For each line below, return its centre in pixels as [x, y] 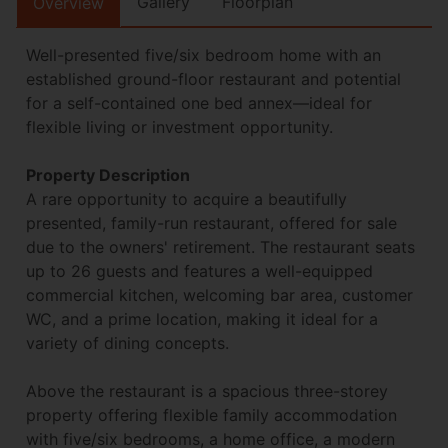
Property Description [108, 175]
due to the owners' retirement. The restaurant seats [220, 247]
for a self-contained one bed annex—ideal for [199, 103]
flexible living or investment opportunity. [179, 127]
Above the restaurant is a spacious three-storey [207, 391]
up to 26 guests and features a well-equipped [199, 271]
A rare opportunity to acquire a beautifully [186, 199]
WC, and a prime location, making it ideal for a [202, 319]
